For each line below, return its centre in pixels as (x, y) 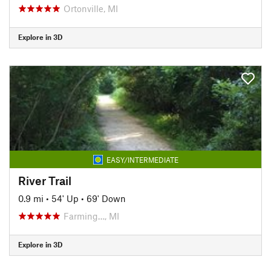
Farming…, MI (91, 216)
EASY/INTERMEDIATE (142, 159)
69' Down (106, 198)
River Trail (45, 180)
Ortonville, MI (91, 8)
